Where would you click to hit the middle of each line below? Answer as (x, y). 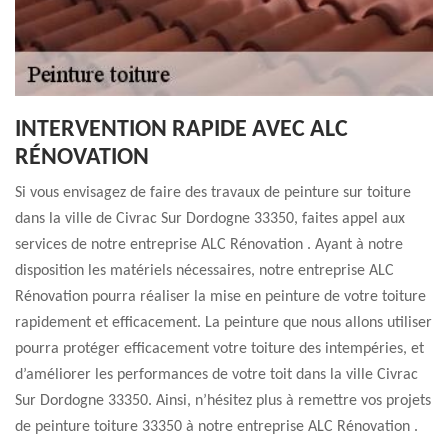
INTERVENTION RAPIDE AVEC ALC (181, 130)
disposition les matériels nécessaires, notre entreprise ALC (204, 271)
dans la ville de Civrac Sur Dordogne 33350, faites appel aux (210, 219)
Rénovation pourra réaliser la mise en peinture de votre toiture (220, 297)
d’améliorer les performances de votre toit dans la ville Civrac (216, 375)
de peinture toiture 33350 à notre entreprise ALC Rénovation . (216, 427)
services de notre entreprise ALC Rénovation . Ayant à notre (209, 245)
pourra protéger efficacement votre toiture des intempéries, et (219, 349)
